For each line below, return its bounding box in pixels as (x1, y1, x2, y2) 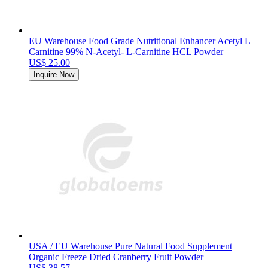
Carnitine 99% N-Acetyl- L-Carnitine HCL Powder (29, 47, 223, 57)
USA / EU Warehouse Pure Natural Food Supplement (29, 241, 232, 252)
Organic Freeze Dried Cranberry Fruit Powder (29, 252, 203, 263)
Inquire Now (33, 70, 74, 80)
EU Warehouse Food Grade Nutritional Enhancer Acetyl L (29, 36, 251, 47)
